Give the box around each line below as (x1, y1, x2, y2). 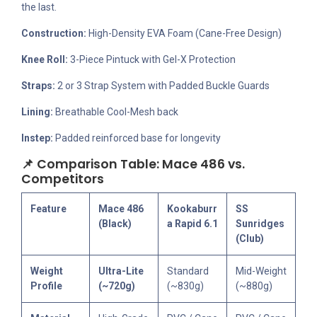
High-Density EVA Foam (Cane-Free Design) (86, 28, 282, 40)
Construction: (21, 28, 86, 40)
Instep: (21, 132, 53, 144)
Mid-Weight (236, 265, 287, 277)
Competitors (21, 171, 104, 188)
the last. (21, 1, 57, 13)
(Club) (236, 233, 264, 245)
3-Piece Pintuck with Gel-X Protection (68, 54, 236, 66)
